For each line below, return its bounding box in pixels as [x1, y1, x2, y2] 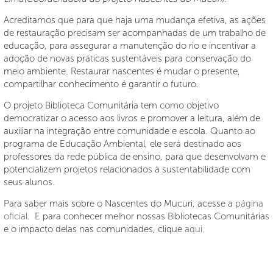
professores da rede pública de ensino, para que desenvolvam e [4, 151, 266, 162]
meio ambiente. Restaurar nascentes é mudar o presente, [4, 66, 240, 77]
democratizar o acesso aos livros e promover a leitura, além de [4, 113, 260, 124]
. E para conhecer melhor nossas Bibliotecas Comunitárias [27, 211, 269, 222]
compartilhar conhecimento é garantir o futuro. [4, 79, 199, 90]
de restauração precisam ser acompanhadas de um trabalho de [4, 27, 266, 38]
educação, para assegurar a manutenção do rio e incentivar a [4, 40, 256, 51]
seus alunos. [4, 177, 55, 188]
